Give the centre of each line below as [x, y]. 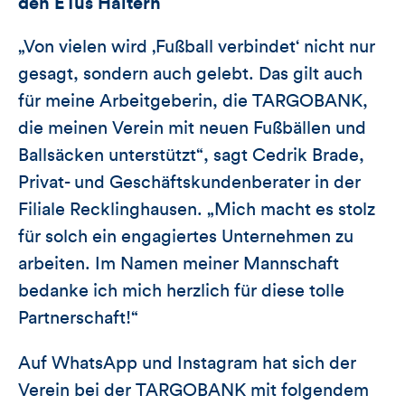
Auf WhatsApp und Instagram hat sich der [187, 364]
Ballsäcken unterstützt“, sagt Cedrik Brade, [191, 156]
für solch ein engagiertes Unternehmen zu [186, 237]
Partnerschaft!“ [78, 319]
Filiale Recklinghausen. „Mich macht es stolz [197, 210]
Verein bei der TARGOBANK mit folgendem [193, 391]
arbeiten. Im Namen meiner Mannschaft [179, 264]
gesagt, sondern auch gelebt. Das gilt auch [190, 75]
